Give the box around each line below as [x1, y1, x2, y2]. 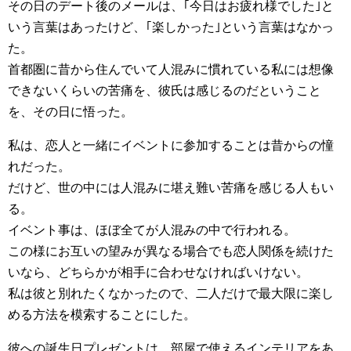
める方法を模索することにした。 [8, 308, 196, 321]
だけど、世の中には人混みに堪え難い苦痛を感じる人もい [8, 181, 334, 194]
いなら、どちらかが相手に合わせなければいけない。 [8, 266, 309, 279]
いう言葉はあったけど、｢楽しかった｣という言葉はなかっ [8, 20, 334, 34]
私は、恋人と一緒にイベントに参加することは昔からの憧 [8, 139, 334, 152]
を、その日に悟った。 [8, 105, 133, 118]
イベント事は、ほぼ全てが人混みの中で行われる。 [8, 223, 296, 237]
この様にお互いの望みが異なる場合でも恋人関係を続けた [8, 244, 334, 258]
